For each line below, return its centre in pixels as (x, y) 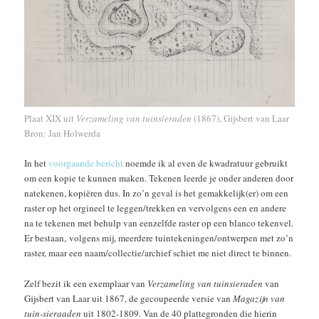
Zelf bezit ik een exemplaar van (86, 283)
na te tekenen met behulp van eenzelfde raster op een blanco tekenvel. (159, 223)
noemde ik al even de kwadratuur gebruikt (206, 163)
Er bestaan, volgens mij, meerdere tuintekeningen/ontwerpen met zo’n (159, 238)
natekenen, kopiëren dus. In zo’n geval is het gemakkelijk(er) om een (157, 193)
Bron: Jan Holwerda (63, 134)
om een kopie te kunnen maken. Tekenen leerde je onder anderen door (159, 178)
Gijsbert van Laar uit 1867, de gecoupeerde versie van (129, 298)
